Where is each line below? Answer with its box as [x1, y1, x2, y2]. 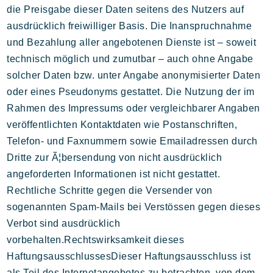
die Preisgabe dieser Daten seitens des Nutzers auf [7, 4, 244, 15]
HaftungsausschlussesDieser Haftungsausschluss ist [7, 251, 251, 261]
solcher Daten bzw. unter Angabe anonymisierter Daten [7, 70, 261, 80]
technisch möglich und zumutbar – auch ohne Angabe [7, 54, 253, 64]
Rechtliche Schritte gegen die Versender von [7, 185, 213, 196]
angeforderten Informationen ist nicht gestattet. [7, 169, 221, 179]
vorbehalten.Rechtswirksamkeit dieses [7, 235, 185, 245]
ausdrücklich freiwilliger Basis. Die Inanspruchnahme [7, 21, 252, 31]
